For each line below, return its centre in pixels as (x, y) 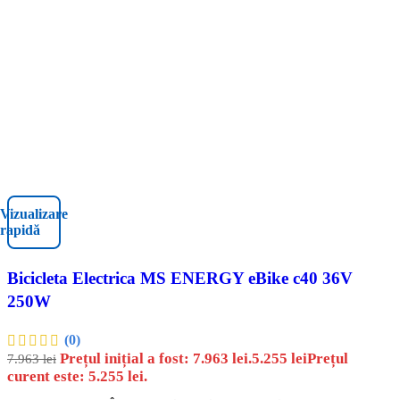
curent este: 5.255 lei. (77, 377)
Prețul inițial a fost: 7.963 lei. (156, 359)
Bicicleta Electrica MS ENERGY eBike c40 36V (180, 279)
